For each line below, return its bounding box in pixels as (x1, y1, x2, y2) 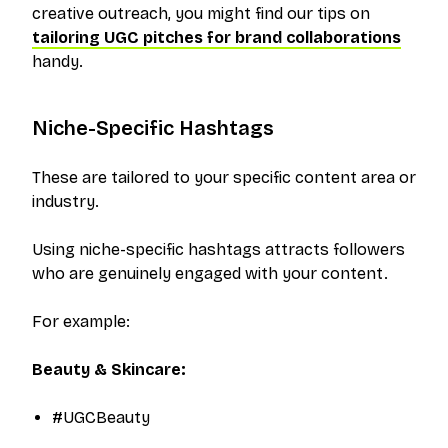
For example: (32, 312, 130, 331)
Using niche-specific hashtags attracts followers (32, 240, 405, 259)
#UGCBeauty (52, 408, 150, 427)
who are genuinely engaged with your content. (32, 264, 388, 283)
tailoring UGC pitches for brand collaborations (32, 28, 401, 47)
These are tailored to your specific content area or (32, 168, 416, 187)
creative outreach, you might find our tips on (32, 4, 370, 23)
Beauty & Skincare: (32, 360, 186, 379)
